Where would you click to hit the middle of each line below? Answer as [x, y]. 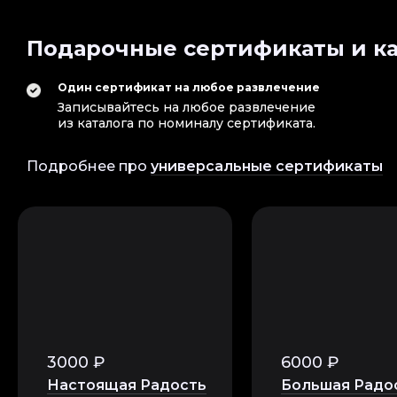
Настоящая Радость [127, 385]
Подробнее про [89, 166]
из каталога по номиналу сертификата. [187, 123]
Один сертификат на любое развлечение [189, 87]
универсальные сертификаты [267, 166]
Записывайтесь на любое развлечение [187, 107]
